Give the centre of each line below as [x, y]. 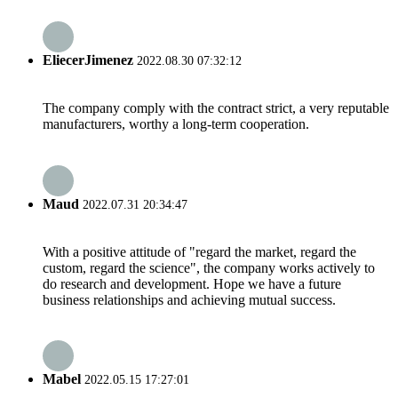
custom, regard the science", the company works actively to [209, 267]
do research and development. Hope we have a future [192, 283]
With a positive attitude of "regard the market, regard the [199, 251]
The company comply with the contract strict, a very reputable [216, 108]
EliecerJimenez [88, 60]
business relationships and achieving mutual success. [189, 299]
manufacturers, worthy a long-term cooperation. [176, 124]
